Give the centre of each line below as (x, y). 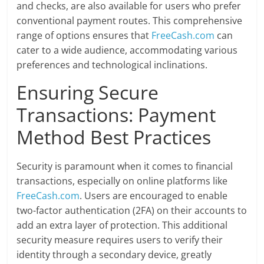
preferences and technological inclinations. (112, 65)
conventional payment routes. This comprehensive (130, 21)
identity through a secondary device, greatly (114, 255)
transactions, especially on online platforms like (122, 181)
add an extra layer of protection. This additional (122, 225)
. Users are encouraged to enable (154, 196)
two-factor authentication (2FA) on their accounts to (132, 211)
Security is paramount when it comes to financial (125, 166)
